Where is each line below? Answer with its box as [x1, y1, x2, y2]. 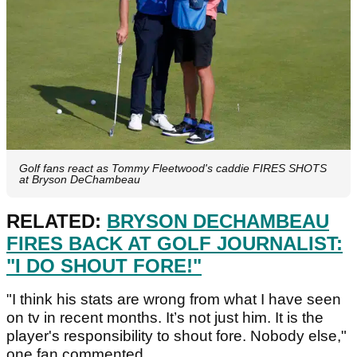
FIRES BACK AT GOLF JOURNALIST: [6, 232, 343, 254]
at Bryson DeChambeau [19, 172, 140, 186]
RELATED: [6, 210, 107, 232]
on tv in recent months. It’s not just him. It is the [6, 308, 324, 326]
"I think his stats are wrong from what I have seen [6, 290, 341, 308]
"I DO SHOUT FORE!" [6, 254, 202, 277]
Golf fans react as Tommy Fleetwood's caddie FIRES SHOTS [19, 161, 327, 175]
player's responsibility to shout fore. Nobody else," [6, 327, 347, 344]
